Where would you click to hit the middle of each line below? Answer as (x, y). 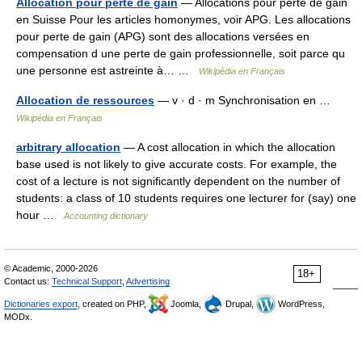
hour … (40, 215)
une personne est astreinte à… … (107, 70)
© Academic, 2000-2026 (51, 268)
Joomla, (186, 304)
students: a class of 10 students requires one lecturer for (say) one (186, 198)
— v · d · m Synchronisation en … (246, 100)
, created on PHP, (113, 304)
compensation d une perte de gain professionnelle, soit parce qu (181, 53)
